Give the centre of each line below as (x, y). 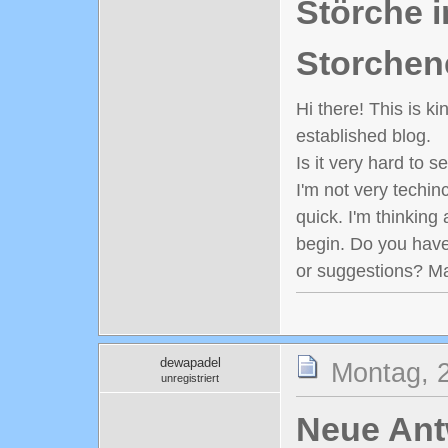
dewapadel (190, 362)
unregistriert (190, 377)
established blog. (363, 136)
